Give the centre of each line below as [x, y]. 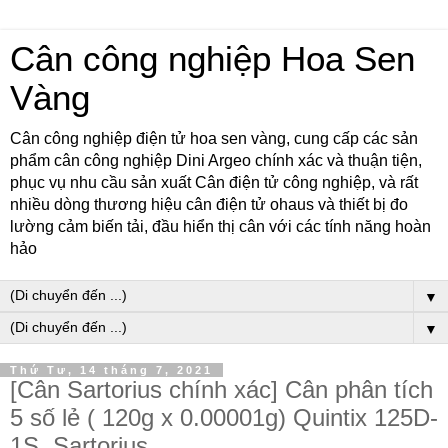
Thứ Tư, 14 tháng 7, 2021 [111, 370]
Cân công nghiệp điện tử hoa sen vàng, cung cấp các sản [214, 138]
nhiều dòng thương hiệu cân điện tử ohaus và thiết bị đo [209, 204]
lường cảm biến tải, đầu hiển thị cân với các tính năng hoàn [220, 226]
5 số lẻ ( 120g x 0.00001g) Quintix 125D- [224, 417]
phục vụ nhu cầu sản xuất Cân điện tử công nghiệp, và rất [214, 182]
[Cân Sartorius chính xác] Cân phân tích [221, 389]
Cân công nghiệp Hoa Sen [212, 59]
